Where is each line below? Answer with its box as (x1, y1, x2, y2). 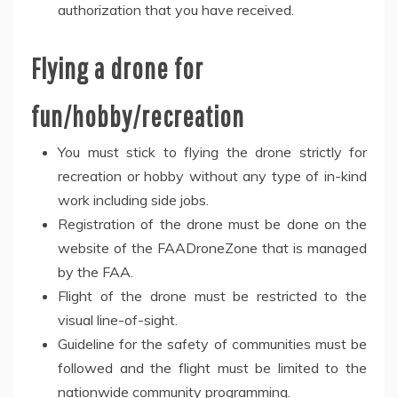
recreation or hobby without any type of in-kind (58, 166, 367, 185)
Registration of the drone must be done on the (58, 214, 367, 233)
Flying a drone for (31, 51, 203, 84)
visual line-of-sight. (58, 310, 178, 329)
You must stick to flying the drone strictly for (58, 142, 367, 161)
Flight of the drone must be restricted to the (58, 286, 367, 305)
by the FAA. (58, 262, 133, 281)
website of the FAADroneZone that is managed (58, 238, 367, 257)
